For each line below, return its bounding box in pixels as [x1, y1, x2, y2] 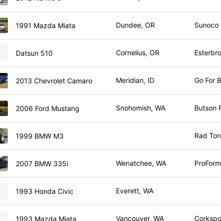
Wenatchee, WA [116, 159, 166, 167]
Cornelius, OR [116, 48, 159, 57]
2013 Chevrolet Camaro [16, 76, 92, 85]
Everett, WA [116, 186, 153, 195]
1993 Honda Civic [16, 186, 74, 195]
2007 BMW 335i [16, 159, 68, 168]
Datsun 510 [16, 48, 53, 57]
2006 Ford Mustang [16, 104, 79, 112]
